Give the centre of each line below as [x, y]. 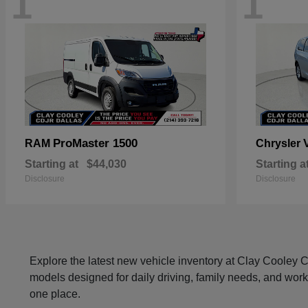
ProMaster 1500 [95, 144]
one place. [55, 294]
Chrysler [279, 144]
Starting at [52, 164]
